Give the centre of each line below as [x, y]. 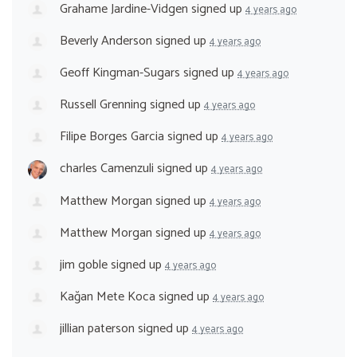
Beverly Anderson [106, 41]
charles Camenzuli [107, 169]
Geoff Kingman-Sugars [120, 73]
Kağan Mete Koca [108, 296]
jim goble [84, 265]
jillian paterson [97, 329]
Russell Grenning [103, 105]
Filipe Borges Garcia [112, 137]
